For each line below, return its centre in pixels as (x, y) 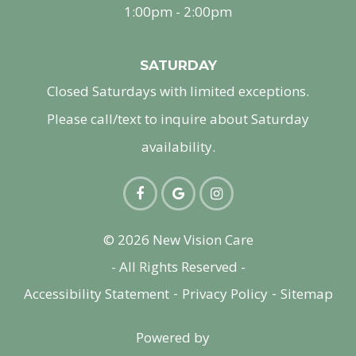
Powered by (172, 338)
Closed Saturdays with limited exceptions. (178, 91)
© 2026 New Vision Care (178, 240)
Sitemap (306, 294)
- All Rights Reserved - (178, 267)
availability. (178, 147)
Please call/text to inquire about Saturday (178, 119)
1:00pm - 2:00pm (178, 12)
